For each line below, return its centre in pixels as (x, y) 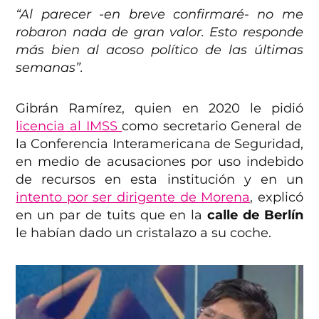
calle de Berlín (253, 215)
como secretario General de (212, 126)
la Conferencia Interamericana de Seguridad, (159, 144)
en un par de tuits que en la (109, 215)
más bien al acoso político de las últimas (159, 50)
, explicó (277, 198)
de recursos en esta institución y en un (159, 180)
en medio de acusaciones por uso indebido (159, 162)
